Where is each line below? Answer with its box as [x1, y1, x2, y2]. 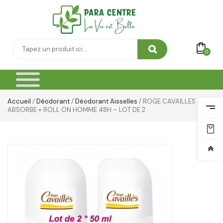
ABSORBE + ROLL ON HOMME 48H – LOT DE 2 [7, 106, 145, 114]
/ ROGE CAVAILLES [137, 97, 196, 106]
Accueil [7, 97, 31, 106]
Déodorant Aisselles [75, 97, 137, 106]
